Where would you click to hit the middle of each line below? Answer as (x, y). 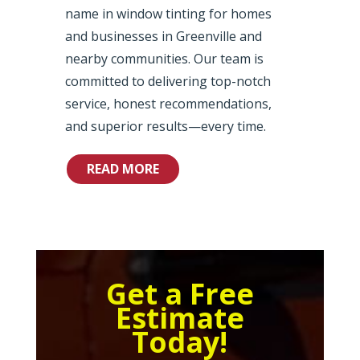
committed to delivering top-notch (168, 81)
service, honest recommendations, (168, 103)
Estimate (180, 317)
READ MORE (123, 168)
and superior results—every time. (165, 126)
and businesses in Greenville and (163, 36)
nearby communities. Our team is (164, 58)
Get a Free (180, 293)
